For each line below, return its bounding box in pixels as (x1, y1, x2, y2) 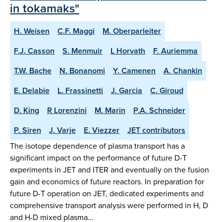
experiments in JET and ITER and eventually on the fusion (10, 164, 209, 176)
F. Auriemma (153, 45, 198, 57)
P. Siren (14, 124, 41, 136)
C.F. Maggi (57, 25, 95, 37)
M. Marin (95, 105, 125, 116)
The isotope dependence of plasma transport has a (10, 140, 185, 152)
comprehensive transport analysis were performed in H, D (10, 200, 208, 212)
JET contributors (127, 124, 185, 136)
